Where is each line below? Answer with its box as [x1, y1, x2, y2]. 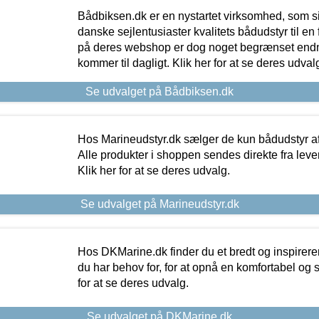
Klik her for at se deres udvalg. [77, 164, 230, 177]
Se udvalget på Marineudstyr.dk [80, 197, 239, 210]
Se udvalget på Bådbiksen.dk [85, 85, 234, 98]
